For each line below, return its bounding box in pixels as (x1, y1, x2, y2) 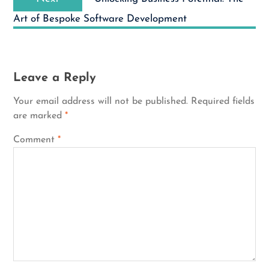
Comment (13, 135, 58, 145)
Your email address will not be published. (13, 97, 188, 106)
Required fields (190, 97, 255, 106)
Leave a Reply (13, 72, 96, 84)
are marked (13, 111, 65, 121)
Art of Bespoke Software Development (13, 14, 187, 24)
